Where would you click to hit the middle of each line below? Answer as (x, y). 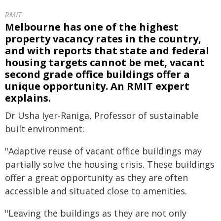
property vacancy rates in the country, (103, 39)
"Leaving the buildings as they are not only (96, 213)
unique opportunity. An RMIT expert (97, 86)
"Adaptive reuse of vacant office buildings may (103, 151)
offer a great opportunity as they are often (96, 178)
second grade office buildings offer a (97, 74)
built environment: (45, 129)
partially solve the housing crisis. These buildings (110, 164)
